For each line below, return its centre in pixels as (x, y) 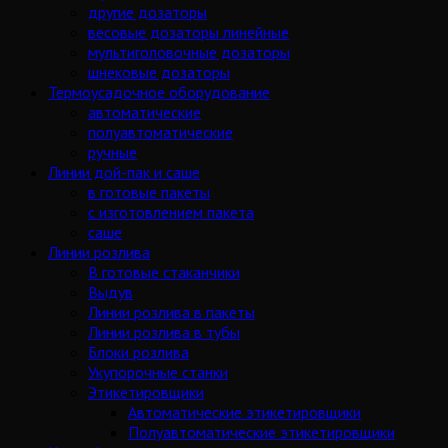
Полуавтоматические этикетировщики (261, 432)
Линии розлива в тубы (164, 332)
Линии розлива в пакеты (171, 312)
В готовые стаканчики (164, 272)
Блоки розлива (138, 352)
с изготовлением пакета (171, 212)
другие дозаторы (147, 12)
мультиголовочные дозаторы (189, 52)
